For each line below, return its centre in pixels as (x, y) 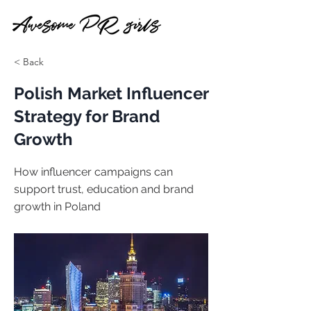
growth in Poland (57, 207)
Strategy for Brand (87, 116)
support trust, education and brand (104, 189)
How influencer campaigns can (93, 172)
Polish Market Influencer (111, 93)
